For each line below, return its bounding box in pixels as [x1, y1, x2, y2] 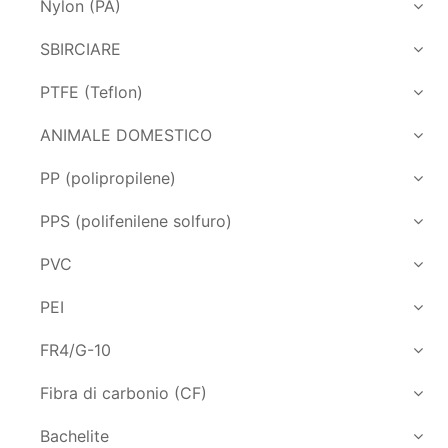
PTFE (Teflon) [40, 81, 143, 102]
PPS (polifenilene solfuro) [40, 210, 232, 231]
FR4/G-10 [40, 339, 111, 360]
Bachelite [40, 425, 109, 446]
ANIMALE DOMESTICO [40, 124, 212, 145]
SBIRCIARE [40, 38, 121, 59]
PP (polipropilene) [40, 167, 176, 188]
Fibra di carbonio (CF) [40, 382, 207, 403]
